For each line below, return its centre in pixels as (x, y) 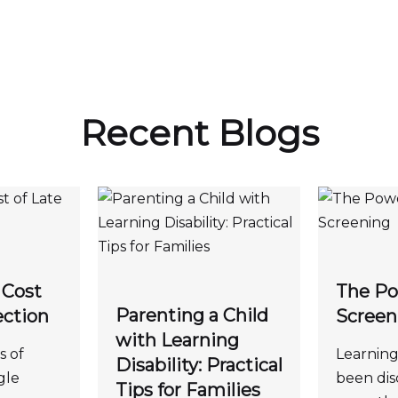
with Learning (177, 340)
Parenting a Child (191, 315)
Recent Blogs (199, 132)
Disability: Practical (199, 365)
